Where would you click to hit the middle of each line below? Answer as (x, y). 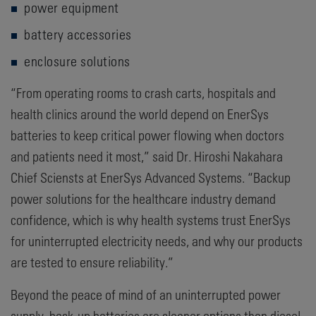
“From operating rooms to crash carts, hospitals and (143, 92)
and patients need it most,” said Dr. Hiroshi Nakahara (147, 156)
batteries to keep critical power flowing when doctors (147, 135)
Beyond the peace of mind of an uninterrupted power (146, 294)
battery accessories (78, 34)
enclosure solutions (77, 61)
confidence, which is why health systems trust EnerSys (151, 219)
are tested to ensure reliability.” (92, 262)
